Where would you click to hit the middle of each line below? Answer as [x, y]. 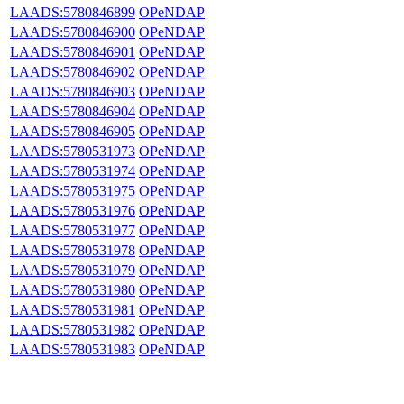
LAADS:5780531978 [73, 250]
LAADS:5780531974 [73, 170]
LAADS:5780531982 [73, 329]
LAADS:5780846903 [73, 91]
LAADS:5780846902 [73, 71]
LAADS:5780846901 [73, 51]
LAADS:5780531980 [73, 289]
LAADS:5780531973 [73, 151]
